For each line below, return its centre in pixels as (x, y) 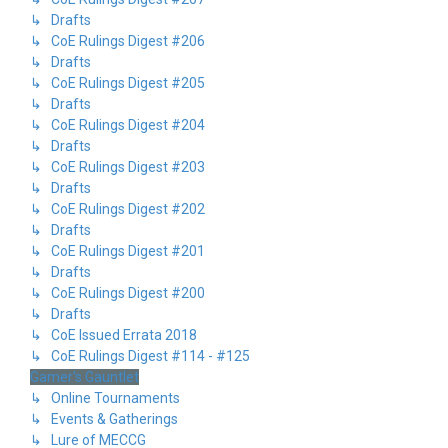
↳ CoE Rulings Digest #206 (117, 41)
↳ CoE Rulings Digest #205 (117, 83)
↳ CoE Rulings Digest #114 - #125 (140, 356)
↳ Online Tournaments (105, 398)
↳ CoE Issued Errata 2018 (113, 335)
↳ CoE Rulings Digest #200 (117, 293)
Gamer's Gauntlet (84, 377)
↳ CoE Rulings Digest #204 (117, 125)
